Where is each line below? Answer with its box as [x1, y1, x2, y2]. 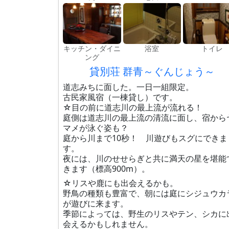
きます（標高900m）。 [63, 163, 150, 174]
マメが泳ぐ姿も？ [63, 122, 128, 133]
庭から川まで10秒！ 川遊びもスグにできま [63, 132, 227, 144]
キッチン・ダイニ [63, 43, 121, 53]
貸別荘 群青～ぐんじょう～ [89, 64, 215, 78]
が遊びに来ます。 [63, 198, 128, 209]
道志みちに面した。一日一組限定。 [63, 81, 194, 93]
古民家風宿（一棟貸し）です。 [63, 91, 177, 103]
